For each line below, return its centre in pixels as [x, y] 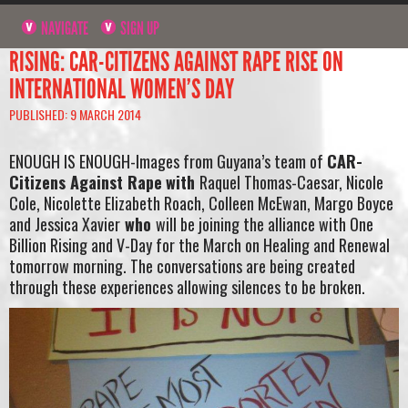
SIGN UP [139, 28]
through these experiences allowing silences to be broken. [187, 287]
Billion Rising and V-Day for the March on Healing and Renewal [199, 245]
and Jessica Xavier [65, 224]
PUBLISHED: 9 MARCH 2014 [75, 114]
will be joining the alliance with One [265, 224]
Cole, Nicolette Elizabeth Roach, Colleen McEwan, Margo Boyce [201, 204]
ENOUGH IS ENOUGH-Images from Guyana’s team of [168, 162]
